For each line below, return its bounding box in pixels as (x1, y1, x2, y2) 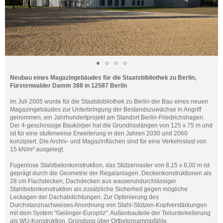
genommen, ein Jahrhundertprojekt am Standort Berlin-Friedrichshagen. (10, 114, 205, 121)
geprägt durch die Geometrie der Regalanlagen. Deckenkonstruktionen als (10, 170, 212, 177)
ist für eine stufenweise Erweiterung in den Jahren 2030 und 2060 (10, 130, 188, 137)
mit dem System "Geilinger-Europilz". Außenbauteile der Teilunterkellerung (10, 210, 211, 217)
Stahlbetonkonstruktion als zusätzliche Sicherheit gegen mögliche (10, 186, 188, 193)
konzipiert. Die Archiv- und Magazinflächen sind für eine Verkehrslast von (10, 138, 207, 145)
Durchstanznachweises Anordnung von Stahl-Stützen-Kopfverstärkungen (10, 202, 207, 209)
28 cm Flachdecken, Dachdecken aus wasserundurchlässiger (10, 178, 176, 185)
